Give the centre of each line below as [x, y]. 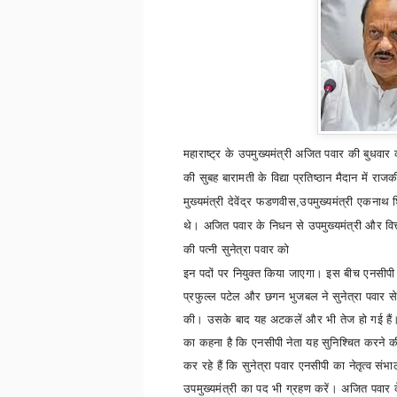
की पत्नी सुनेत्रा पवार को [238, 249]
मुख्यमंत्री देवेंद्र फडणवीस [240, 202]
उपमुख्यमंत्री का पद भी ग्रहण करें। [261, 389]
